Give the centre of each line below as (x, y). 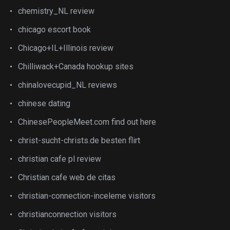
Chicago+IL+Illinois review (66, 48)
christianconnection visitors (67, 214)
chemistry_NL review (56, 11)
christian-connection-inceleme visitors (87, 196)
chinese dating (44, 103)
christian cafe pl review (60, 159)
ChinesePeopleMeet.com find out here (87, 122)
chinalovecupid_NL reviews (68, 85)
